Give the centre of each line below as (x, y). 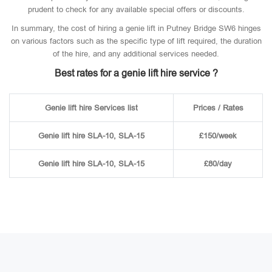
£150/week (218, 136)
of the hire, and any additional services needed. (136, 54)
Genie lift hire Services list (91, 108)
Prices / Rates (218, 108)
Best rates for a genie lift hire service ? (136, 73)
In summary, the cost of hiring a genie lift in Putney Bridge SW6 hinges (136, 28)
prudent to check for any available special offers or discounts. (136, 9)
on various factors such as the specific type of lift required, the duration (136, 41)
